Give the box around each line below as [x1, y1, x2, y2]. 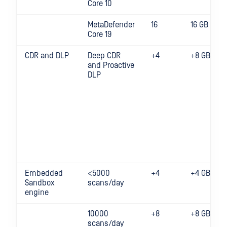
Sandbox [25, 178, 55, 187]
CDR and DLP [25, 51, 69, 60]
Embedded [25, 169, 63, 178]
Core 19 [88, 30, 111, 39]
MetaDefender [88, 20, 135, 29]
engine [25, 188, 49, 197]
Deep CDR [88, 51, 121, 60]
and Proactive [88, 61, 134, 70]
